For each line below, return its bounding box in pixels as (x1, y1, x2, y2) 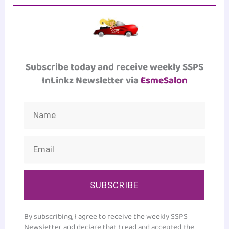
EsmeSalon (140, 73, 188, 89)
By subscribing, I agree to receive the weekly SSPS (24, 211, 188, 223)
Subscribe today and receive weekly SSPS (26, 60, 203, 76)
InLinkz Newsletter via (41, 73, 141, 89)
